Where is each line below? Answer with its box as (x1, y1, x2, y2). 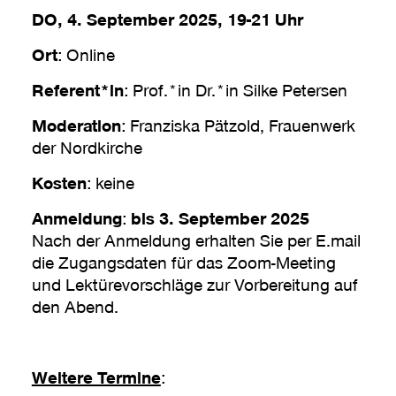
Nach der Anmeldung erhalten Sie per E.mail (31, 228, 361, 250)
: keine (86, 171, 134, 193)
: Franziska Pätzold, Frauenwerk (120, 113, 355, 135)
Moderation (31, 113, 121, 135)
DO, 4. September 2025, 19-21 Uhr (31, 7, 303, 29)
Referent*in (31, 78, 124, 100)
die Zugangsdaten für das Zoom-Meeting (31, 250, 336, 272)
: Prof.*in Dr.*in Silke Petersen (123, 78, 347, 100)
